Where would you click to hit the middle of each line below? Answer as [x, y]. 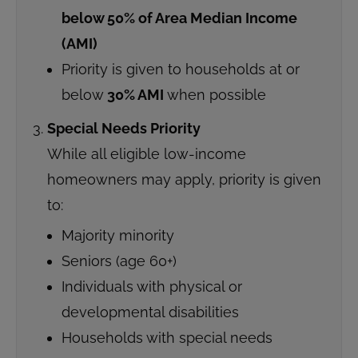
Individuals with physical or [152, 287]
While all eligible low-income [147, 154]
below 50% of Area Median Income [179, 18]
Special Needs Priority [124, 129]
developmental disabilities [150, 312]
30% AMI [135, 95]
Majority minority [118, 236]
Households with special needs [167, 338]
